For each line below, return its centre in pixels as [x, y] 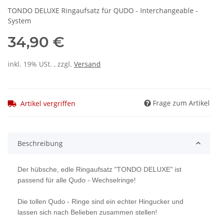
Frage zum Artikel [181, 103]
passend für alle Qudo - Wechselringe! [77, 180]
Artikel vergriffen [48, 103]
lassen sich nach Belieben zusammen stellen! [87, 212]
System [19, 21]
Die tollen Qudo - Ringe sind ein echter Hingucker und [100, 201]
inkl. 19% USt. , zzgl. [41, 64]
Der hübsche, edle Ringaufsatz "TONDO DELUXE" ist [100, 169]
